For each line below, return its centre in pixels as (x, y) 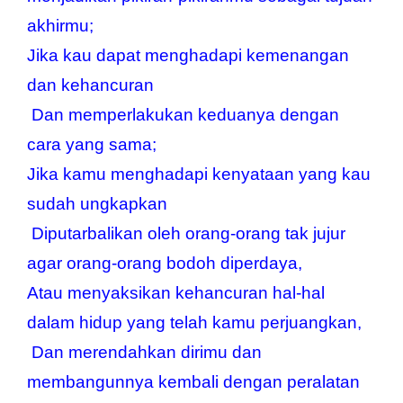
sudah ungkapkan (97, 203)
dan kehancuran (90, 85)
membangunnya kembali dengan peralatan (193, 381)
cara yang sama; (92, 144)
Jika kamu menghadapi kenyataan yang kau (199, 174)
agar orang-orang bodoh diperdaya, (165, 263)
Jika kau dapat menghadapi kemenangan (188, 55)
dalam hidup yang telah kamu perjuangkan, (194, 322)
